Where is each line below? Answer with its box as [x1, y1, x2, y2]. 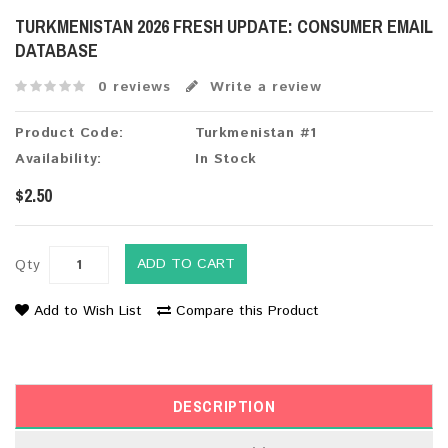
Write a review [204, 76, 322, 97]
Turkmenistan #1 [195, 123, 317, 143]
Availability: [15, 149, 102, 169]
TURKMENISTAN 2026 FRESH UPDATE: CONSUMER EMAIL [15, 14, 433, 39]
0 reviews [98, 76, 171, 97]
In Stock [195, 149, 257, 169]
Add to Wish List [34, 301, 142, 322]
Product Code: [15, 123, 124, 143]
